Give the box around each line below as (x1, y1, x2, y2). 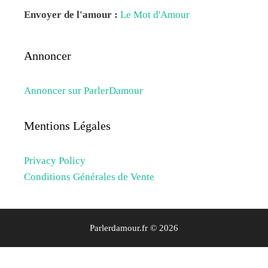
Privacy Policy (24, 154, 86, 166)
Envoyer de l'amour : (24, 8, 118, 20)
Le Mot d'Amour (120, 8, 190, 20)
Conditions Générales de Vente (24, 170, 154, 182)
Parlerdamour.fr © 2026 (90, 223, 178, 233)
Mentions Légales (24, 118, 111, 132)
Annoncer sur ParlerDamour (24, 84, 143, 96)
